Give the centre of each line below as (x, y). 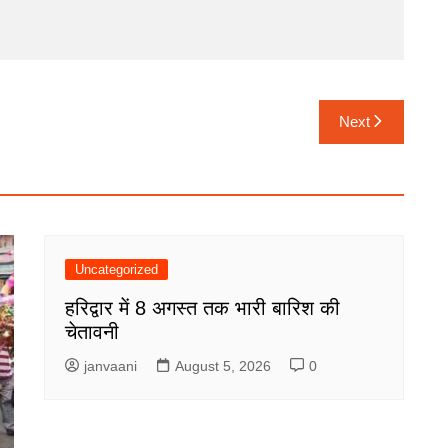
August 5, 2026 (223, 365)
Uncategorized (116, 269)
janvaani (110, 365)
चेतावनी (92, 331)
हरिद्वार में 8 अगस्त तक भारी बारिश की (202, 307)
